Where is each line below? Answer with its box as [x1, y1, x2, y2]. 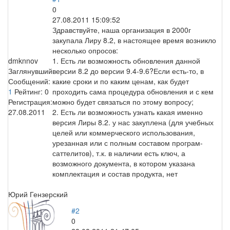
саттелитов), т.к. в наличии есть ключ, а [52, 147, 185, 158]
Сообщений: [8, 75, 50, 86]
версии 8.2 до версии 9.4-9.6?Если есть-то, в [52, 65, 204, 76]
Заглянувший [8, 65, 52, 76]
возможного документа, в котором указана [52, 158, 195, 168]
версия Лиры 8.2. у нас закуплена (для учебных [52, 117, 214, 127]
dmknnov [8, 55, 38, 66]
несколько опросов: [52, 45, 118, 55]
